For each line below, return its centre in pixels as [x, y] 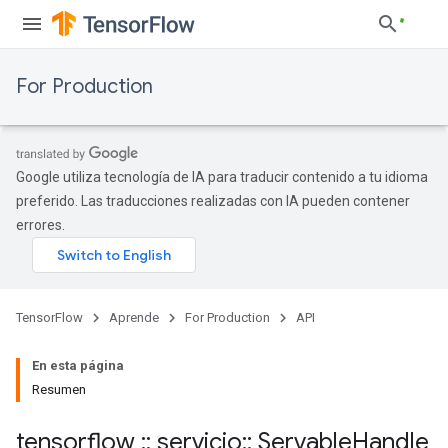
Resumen [59, 389]
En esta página [78, 365]
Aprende [134, 317]
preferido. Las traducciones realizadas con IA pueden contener [213, 201]
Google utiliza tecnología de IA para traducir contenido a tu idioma [222, 177]
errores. [40, 225]
